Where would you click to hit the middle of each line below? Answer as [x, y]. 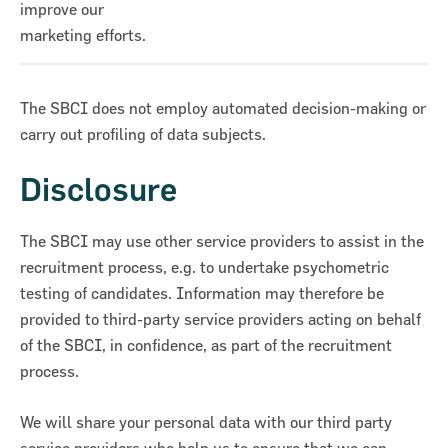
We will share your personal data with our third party [206, 422]
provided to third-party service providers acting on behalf [220, 319]
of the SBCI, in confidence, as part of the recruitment [206, 345]
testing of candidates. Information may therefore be [202, 293]
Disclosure [98, 190]
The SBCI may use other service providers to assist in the [222, 241]
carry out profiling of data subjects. [143, 134]
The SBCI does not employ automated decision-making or [223, 108]
